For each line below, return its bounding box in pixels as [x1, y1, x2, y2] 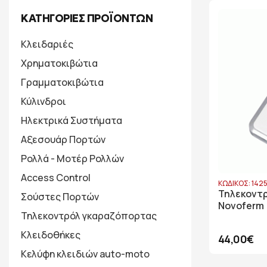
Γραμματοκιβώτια [21, 76, 104, 89]
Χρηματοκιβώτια [21, 57, 98, 70]
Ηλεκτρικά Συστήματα [21, 114, 122, 127]
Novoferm [218, 199, 264, 212]
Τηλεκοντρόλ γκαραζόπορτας [21, 209, 157, 222]
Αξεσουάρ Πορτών [21, 133, 105, 146]
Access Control [21, 171, 91, 184]
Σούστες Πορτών [21, 190, 99, 203]
